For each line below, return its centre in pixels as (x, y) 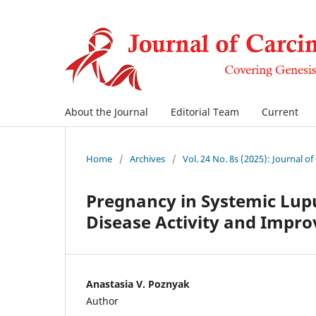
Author (102, 300)
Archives (147, 158)
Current (280, 111)
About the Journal (107, 111)
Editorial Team (205, 111)
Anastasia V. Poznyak (138, 284)
